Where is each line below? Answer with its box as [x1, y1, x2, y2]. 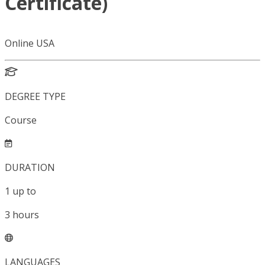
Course [5, 114, 37, 127]
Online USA [5, 37, 54, 50]
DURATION [5, 161, 55, 174]
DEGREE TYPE [5, 90, 66, 104]
